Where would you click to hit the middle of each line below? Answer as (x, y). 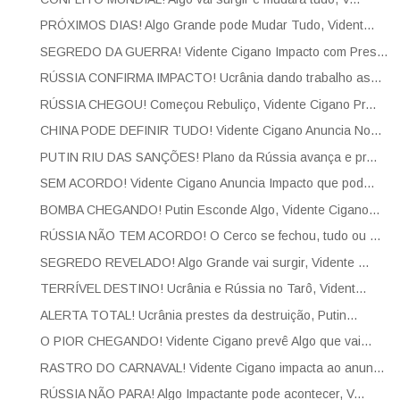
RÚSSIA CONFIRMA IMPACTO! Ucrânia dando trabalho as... (210, 78)
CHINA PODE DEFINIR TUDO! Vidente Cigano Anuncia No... (210, 131)
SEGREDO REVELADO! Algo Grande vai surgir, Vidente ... (204, 262)
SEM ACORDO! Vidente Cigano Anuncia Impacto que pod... (207, 183)
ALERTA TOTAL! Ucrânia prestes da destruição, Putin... (198, 315)
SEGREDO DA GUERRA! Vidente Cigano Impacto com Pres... (213, 51)
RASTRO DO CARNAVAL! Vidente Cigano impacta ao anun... (212, 367)
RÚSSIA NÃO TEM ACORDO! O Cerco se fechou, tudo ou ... (210, 236)
